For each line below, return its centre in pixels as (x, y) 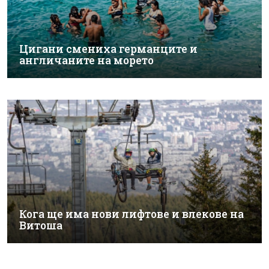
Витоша (41, 225)
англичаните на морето (86, 60)
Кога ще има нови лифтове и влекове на (131, 214)
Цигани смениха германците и (108, 49)
